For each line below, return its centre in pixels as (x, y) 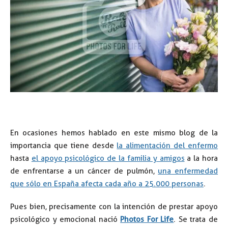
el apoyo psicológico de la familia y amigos (108, 158)
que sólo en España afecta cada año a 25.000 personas (107, 183)
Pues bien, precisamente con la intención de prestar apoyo (114, 206)
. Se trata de (196, 219)
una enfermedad (188, 171)
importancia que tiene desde (64, 145)
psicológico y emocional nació (65, 219)
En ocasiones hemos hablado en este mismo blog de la (114, 133)
